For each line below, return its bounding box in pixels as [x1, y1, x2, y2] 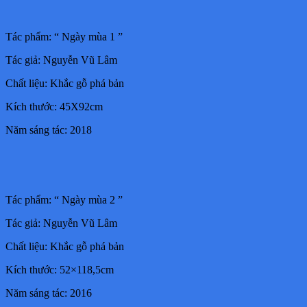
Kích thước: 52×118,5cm [5, 263, 114, 275]
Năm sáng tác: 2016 [5, 286, 92, 299]
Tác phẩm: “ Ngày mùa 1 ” [5, 30, 123, 42]
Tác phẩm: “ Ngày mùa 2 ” [5, 193, 123, 206]
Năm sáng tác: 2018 [5, 123, 92, 136]
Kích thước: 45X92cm [5, 100, 103, 112]
